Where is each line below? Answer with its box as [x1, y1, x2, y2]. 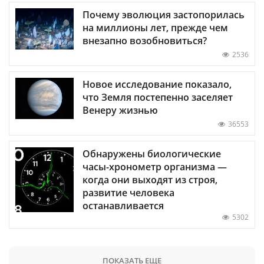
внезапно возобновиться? [82, 34, 207, 47]
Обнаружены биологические [82, 147, 221, 160]
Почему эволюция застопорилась [82, 8, 245, 21]
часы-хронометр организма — [82, 160, 227, 173]
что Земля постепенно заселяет [82, 90, 233, 104]
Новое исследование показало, [82, 77, 232, 91]
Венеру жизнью [82, 103, 158, 117]
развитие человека [82, 186, 174, 199]
